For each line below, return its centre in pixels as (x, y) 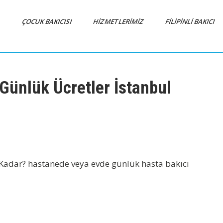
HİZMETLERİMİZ (119, 21)
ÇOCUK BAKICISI (47, 21)
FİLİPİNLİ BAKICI (190, 21)
